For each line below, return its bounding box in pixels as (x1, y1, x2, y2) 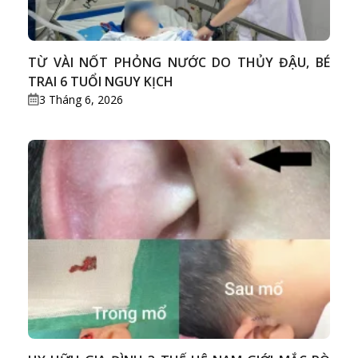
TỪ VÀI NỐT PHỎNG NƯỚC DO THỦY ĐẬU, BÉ (28, 53, 330, 71)
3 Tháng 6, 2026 (39, 91, 123, 107)
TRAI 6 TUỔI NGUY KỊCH (28, 72, 173, 90)
